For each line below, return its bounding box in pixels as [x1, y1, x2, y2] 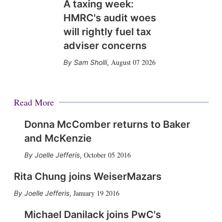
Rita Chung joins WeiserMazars [13, 170, 162, 183]
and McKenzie [24, 132, 92, 145]
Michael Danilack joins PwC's [24, 209, 161, 221]
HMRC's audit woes [63, 12, 156, 24]
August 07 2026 [111, 57, 156, 67]
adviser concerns [63, 40, 147, 52]
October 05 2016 [83, 150, 131, 160]
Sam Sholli [73, 58, 107, 67]
